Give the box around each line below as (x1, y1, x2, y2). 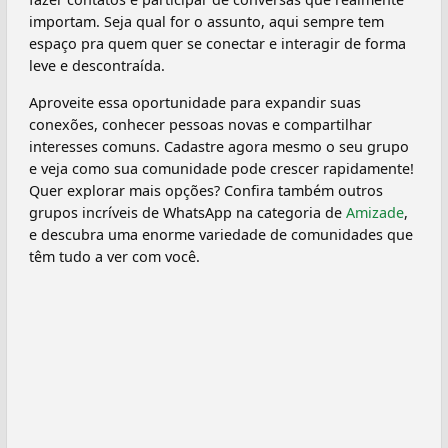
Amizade (346, 202, 404, 222)
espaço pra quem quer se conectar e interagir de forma (29, 34, 406, 54)
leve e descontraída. (29, 56, 165, 76)
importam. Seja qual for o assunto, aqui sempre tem (29, 12, 384, 32)
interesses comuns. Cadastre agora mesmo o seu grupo (29, 136, 409, 156)
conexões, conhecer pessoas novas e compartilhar (29, 114, 372, 134)
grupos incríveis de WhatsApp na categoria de (29, 202, 346, 222)
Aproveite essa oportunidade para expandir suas (29, 92, 361, 112)
